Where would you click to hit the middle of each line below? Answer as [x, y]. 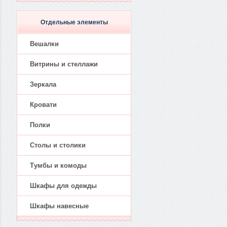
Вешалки [44, 44]
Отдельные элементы [74, 22]
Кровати [43, 105]
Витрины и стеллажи [64, 64]
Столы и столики [58, 145]
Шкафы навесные [59, 206]
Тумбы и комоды [58, 165]
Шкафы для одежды [63, 186]
